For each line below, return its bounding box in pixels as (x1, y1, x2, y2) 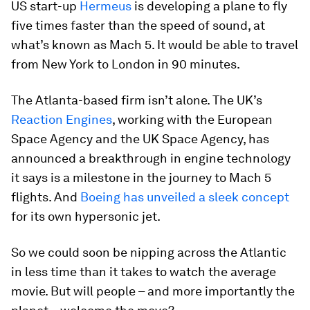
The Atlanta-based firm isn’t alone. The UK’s (11, 93, 262, 107)
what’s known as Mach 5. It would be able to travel (11, 37, 298, 52)
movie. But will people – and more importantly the (11, 284, 295, 298)
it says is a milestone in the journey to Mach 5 (11, 170, 271, 185)
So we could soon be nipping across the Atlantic (11, 245, 286, 259)
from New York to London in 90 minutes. (11, 57, 240, 71)
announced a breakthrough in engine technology (11, 151, 291, 165)
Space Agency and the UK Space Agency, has (11, 131, 269, 146)
